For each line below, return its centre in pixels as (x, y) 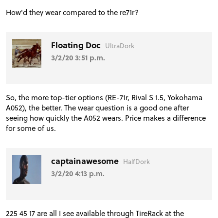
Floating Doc (77, 45)
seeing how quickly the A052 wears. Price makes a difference (106, 118)
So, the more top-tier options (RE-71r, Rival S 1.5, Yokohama (104, 98)
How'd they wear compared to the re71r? (72, 12)
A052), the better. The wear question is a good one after (97, 108)
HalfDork (137, 161)
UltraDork (120, 45)
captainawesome (86, 161)
